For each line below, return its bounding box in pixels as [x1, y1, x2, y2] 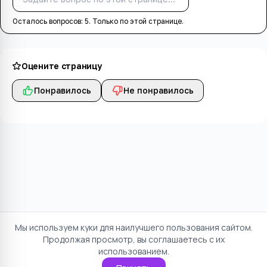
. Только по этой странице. [89, 17, 184, 26]
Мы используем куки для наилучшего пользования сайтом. [14, 222, 253, 233]
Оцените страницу [21, 61, 102, 72]
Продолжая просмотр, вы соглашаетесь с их [42, 234, 225, 245]
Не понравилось [123, 85, 194, 96]
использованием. [98, 246, 169, 257]
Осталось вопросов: [13, 17, 85, 26]
